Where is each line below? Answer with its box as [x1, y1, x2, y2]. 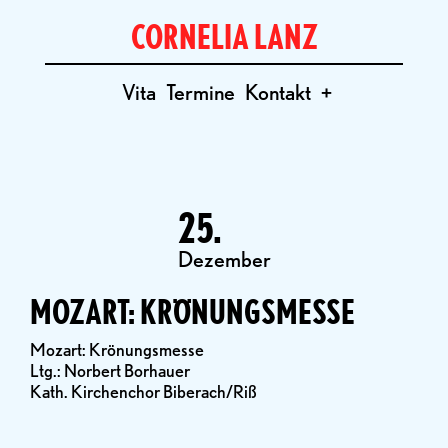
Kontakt [244, 79, 311, 105]
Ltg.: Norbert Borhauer [30, 360, 190, 381]
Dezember [177, 246, 271, 272]
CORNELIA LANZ [130, 16, 318, 57]
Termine [165, 79, 235, 105]
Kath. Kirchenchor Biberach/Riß [30, 381, 257, 402]
